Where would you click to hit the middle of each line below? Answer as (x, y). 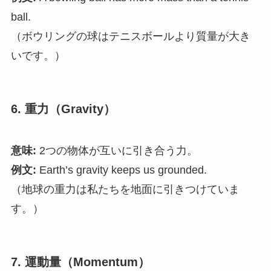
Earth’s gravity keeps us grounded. (121, 170)
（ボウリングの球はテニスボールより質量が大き (130, 36)
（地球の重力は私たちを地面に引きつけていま (125, 190)
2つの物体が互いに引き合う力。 (117, 151)
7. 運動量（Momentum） (80, 262)
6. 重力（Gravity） (63, 109)
